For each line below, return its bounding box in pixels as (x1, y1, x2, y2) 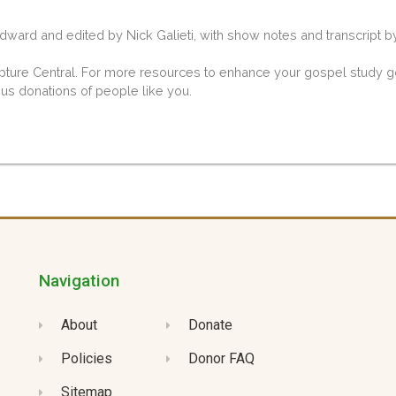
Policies (61, 350, 113, 368)
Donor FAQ (188, 350, 255, 368)
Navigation (38, 270, 119, 292)
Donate (188, 316, 233, 334)
